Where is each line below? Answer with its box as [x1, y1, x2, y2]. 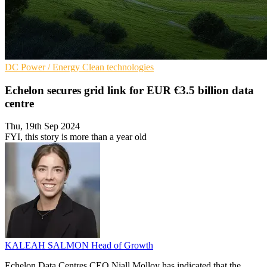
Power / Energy [21, 61, 82, 72]
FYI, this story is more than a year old [5, 132, 147, 142]
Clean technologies [82, 61, 154, 72]
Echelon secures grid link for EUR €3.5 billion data [5, 83, 254, 97]
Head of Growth [91, 240, 153, 251]
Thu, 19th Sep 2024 [5, 121, 80, 132]
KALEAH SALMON [5, 240, 91, 251]
